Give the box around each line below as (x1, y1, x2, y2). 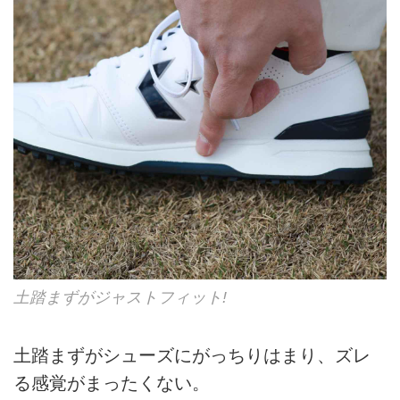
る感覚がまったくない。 (13, 372, 210, 393)
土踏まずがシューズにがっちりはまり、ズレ (13, 345, 371, 365)
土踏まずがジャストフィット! (13, 287, 227, 306)
